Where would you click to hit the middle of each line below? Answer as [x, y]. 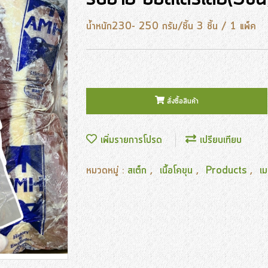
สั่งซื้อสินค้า [182, 101]
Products [228, 170]
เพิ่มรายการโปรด [130, 140]
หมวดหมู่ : [107, 170]
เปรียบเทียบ [219, 140]
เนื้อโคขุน [178, 170]
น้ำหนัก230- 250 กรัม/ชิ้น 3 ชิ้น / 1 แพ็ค [171, 26]
